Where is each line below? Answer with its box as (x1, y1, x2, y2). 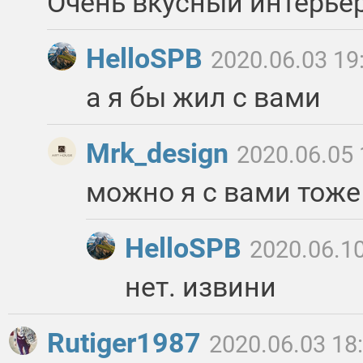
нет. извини (125, 271, 276, 304)
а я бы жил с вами (86, 81, 321, 114)
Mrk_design (86, 137, 235, 170)
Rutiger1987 (47, 327, 207, 360)
